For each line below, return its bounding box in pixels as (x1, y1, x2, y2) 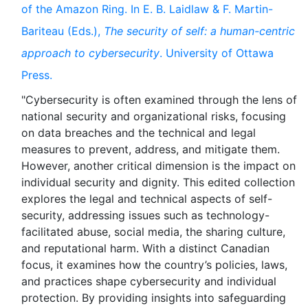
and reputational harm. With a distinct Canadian (21, 241, 269, 255)
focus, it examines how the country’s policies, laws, (21, 258, 287, 272)
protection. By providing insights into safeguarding (21, 291, 286, 305)
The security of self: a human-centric (104, 24, 295, 38)
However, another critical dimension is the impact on (21, 159, 296, 173)
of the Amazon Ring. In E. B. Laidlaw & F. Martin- (21, 2, 273, 16)
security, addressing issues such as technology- (21, 208, 269, 222)
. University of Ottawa (159, 46, 274, 60)
